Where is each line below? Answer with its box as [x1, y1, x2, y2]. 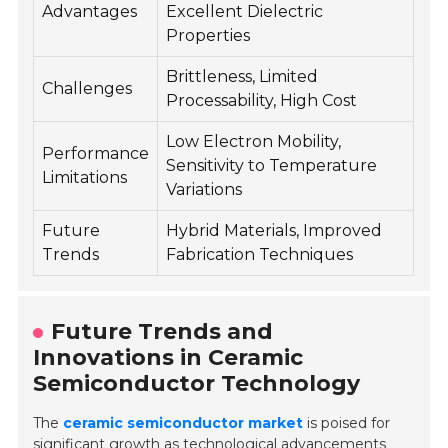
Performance [42, 143, 150, 163]
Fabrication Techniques [166, 244, 354, 264]
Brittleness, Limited [166, 66, 319, 86]
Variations [166, 179, 243, 199]
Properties [166, 25, 251, 45]
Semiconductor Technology [33, 369, 361, 397]
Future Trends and [51, 317, 274, 345]
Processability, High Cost [166, 90, 358, 110]
